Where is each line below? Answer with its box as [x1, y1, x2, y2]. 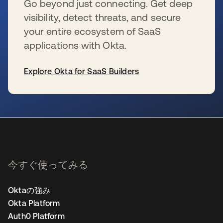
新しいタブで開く [8, 95, 73, 104]
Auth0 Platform [8, 212, 65, 221]
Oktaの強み [8, 186, 51, 195]
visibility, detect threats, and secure [24, 11, 181, 23]
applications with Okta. [24, 39, 126, 51]
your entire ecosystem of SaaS [24, 25, 161, 37]
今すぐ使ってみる [8, 159, 88, 170]
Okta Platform [8, 199, 60, 208]
